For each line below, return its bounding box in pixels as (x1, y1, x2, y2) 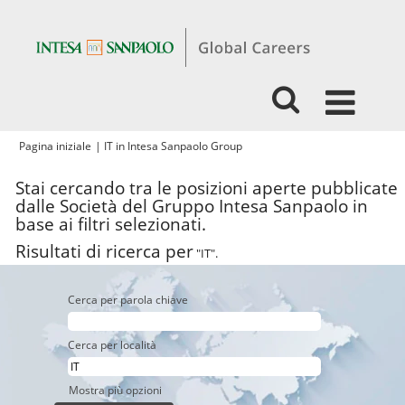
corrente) (241, 153, 288, 168)
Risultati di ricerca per (15, 240, 193, 263)
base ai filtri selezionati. (15, 212, 206, 236)
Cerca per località (68, 337, 156, 353)
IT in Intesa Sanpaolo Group (104, 138, 242, 154)
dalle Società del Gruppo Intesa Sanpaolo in (15, 194, 368, 218)
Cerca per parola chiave (68, 292, 188, 307)
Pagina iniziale (19, 138, 91, 154)
